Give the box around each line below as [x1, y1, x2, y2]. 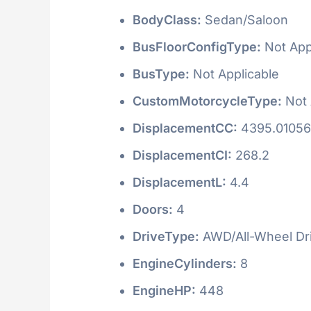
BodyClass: [133, 12, 201, 27]
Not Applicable [190, 66, 279, 81]
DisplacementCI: [133, 147, 232, 162]
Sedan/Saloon [201, 12, 288, 27]
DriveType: [133, 228, 199, 244]
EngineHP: [133, 283, 196, 298]
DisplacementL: [133, 174, 226, 190]
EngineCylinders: [133, 255, 237, 271]
